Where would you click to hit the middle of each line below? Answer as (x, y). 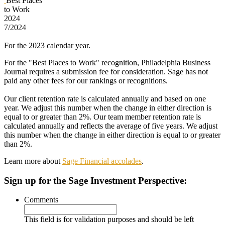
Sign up (20, 180)
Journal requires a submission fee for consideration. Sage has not (106, 71)
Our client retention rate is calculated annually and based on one (105, 98)
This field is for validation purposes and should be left (109, 219)
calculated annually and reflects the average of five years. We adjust (111, 126)
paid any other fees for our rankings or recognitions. (86, 80)
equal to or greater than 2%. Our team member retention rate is (102, 117)
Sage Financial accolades (102, 161)
